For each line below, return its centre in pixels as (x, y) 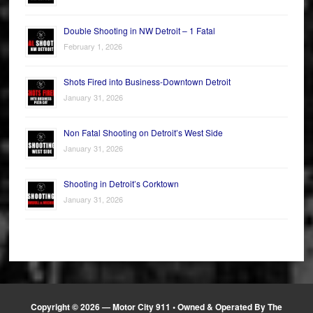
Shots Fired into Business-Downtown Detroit (147, 82)
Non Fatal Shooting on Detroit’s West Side (143, 133)
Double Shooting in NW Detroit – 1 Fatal (139, 31)
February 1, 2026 (93, 46)
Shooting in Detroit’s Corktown (121, 184)
